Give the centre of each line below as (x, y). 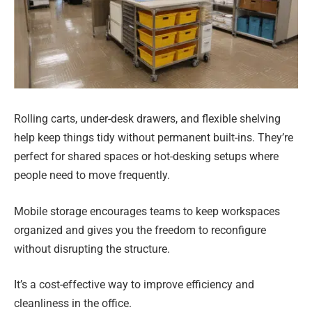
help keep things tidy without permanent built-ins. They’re (154, 138)
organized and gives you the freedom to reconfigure (140, 230)
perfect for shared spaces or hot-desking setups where (146, 157)
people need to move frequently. (92, 175)
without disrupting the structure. (92, 249)
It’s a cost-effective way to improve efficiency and (134, 285)
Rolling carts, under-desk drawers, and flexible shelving (147, 119)
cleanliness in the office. (73, 304)
